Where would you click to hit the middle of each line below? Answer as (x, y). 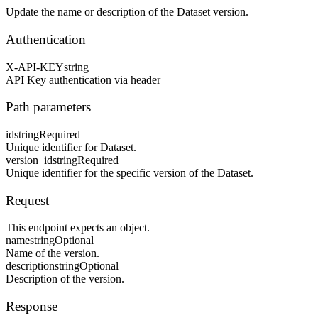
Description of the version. (65, 279)
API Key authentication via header (83, 79)
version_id (29, 160)
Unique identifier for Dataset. (71, 148)
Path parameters (48, 107)
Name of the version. (53, 253)
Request (27, 200)
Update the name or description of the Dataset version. (127, 12)
